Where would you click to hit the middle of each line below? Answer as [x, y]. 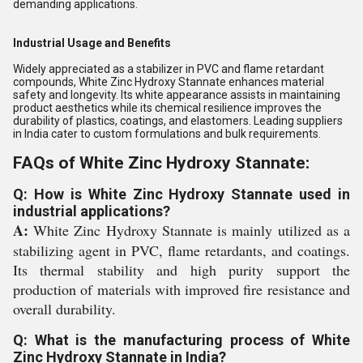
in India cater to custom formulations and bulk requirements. [167, 133]
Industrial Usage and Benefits [92, 43]
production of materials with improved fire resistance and [181, 289]
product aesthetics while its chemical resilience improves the [167, 107]
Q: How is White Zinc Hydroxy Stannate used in [181, 194]
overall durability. [64, 308]
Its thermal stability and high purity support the [181, 269]
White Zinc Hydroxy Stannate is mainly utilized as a [189, 230]
